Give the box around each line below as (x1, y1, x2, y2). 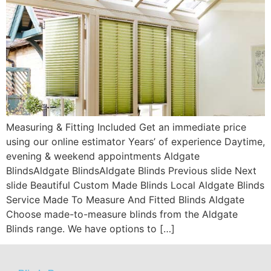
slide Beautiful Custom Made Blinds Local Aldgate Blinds (6, 178, 264, 191)
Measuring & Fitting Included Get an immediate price (6, 120, 246, 133)
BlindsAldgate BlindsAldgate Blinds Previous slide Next (6, 164, 256, 177)
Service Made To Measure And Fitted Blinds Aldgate (6, 193, 244, 206)
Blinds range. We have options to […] (6, 222, 175, 235)
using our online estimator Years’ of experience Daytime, (6, 135, 265, 148)
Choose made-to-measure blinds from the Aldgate (6, 207, 238, 220)
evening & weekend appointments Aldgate (6, 149, 200, 162)
